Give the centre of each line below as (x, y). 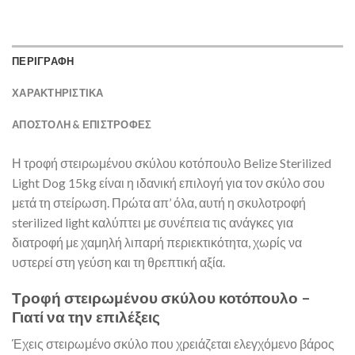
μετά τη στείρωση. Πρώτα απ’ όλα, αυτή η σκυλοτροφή (159, 202)
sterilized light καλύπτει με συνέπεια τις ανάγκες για (153, 222)
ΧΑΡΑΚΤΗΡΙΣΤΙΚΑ (58, 92)
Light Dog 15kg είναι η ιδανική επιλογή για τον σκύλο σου (168, 182)
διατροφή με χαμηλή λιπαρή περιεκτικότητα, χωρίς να (157, 242)
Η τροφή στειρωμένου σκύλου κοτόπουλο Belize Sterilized (172, 162)
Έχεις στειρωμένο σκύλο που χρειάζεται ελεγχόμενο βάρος (173, 344)
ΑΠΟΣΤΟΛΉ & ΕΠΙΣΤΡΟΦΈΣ (82, 124)
